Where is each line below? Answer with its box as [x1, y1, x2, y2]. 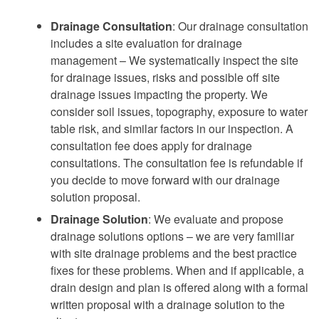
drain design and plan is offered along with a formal [51, 278, 308, 296]
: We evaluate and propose [148, 210, 283, 227]
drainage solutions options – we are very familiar [51, 227, 294, 244]
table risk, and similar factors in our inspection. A [51, 120, 293, 137]
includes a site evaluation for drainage [51, 34, 242, 51]
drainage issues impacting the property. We [51, 85, 268, 103]
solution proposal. [51, 188, 140, 205]
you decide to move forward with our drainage [51, 171, 280, 188]
